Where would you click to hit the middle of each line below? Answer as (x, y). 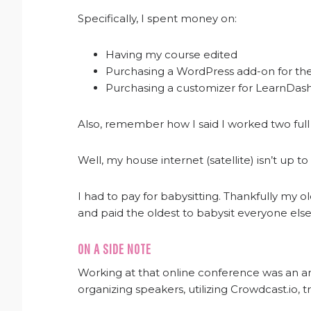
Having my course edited (171, 54)
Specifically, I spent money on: (157, 18)
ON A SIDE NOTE (115, 249)
